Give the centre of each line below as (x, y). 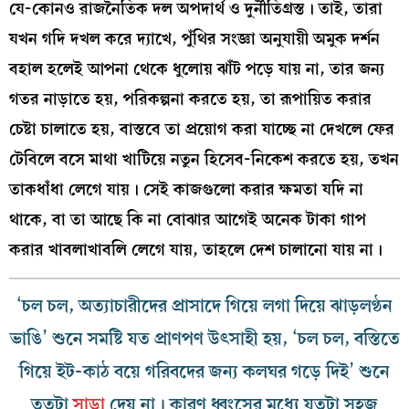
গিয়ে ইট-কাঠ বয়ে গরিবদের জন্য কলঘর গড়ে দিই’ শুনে (204, 372)
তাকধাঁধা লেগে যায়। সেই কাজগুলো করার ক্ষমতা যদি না (186, 189)
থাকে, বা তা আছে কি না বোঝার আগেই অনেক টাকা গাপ (188, 219)
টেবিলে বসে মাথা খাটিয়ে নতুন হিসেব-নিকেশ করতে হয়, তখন (204, 159)
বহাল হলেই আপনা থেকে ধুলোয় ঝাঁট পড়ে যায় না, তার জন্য (197, 68)
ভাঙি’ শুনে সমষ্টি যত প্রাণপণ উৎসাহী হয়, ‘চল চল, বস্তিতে (204, 339)
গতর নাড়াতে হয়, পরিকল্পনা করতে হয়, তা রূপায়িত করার (190, 99)
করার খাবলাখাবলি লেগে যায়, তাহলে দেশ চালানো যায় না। (196, 249)
